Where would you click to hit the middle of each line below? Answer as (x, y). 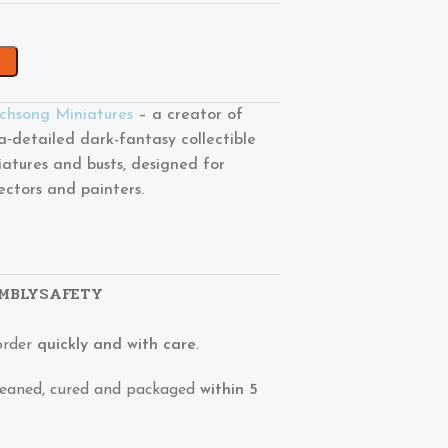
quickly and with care (116, 345)
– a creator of (187, 114)
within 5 (228, 390)
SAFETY (70, 294)
